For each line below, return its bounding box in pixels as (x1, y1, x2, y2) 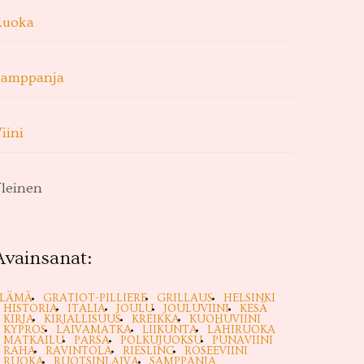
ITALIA (67, 302, 106, 315)
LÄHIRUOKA (207, 323, 275, 336)
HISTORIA (2, 302, 58, 315)
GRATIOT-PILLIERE (42, 292, 147, 305)
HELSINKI (223, 292, 275, 305)
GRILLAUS (157, 292, 213, 305)
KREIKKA (131, 313, 180, 326)
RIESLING (122, 344, 175, 357)
